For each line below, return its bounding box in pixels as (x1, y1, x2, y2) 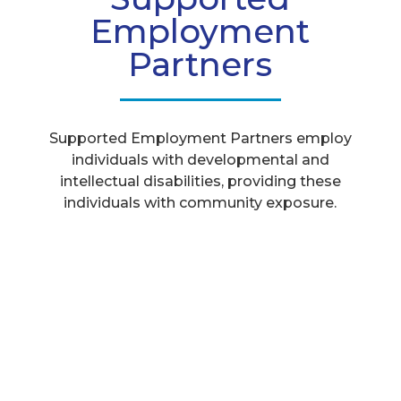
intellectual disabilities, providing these (59, 172, 341, 190)
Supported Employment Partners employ (48, 129, 352, 147)
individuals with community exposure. (64, 193, 337, 211)
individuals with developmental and (71, 150, 329, 168)
